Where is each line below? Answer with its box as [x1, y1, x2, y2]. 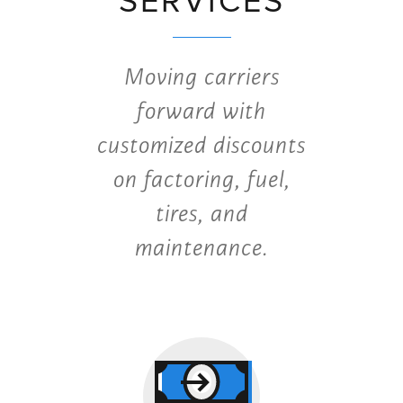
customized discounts [97, 130, 306, 161]
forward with [137, 95, 266, 127]
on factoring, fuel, [112, 164, 291, 195]
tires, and [155, 198, 248, 229]
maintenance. [135, 232, 268, 264]
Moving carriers [123, 61, 280, 93]
